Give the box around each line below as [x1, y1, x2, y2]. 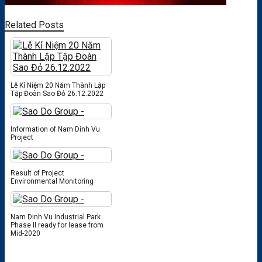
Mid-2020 [11, 229, 40, 237]
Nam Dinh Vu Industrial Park [11, 212, 101, 221]
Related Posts [5, 19, 64, 30]
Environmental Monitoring [11, 177, 94, 185]
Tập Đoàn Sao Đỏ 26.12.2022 [11, 89, 104, 98]
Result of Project [11, 168, 64, 177]
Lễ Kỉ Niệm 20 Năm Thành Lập [11, 81, 105, 89]
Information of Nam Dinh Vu [11, 125, 100, 133]
